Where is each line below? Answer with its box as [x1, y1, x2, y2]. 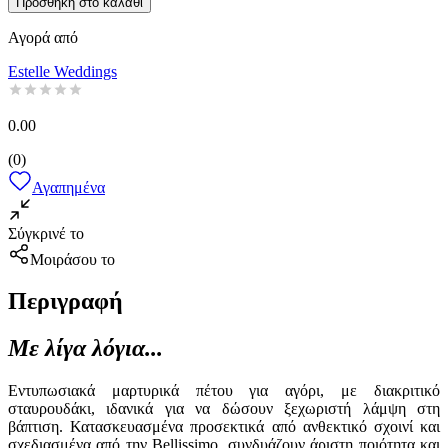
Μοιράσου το [30, 250, 115, 268]
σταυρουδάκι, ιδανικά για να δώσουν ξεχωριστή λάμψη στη [8, 400, 440, 418]
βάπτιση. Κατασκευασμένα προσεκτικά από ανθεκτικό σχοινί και [8, 418, 440, 436]
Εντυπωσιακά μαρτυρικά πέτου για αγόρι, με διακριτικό [8, 382, 440, 400]
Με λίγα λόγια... [8, 335, 163, 362]
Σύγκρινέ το [8, 224, 84, 242]
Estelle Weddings [8, 62, 117, 80]
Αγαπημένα [32, 178, 105, 196]
